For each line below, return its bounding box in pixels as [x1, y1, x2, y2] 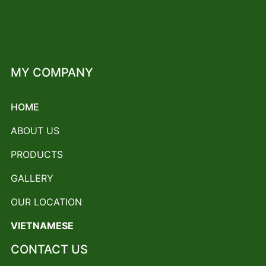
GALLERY [11, 172, 53, 184]
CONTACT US [11, 242, 88, 256]
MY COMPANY [11, 65, 93, 80]
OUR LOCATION [11, 195, 82, 208]
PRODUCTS [11, 148, 63, 160]
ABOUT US [11, 124, 59, 137]
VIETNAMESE [11, 219, 74, 232]
